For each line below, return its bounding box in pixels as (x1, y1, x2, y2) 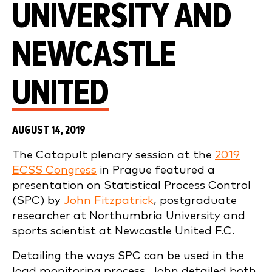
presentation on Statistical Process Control (12, 180, 251, 191)
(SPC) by (12, 195, 63, 206)
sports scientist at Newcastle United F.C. (12, 225, 234, 237)
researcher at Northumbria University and (12, 210, 245, 222)
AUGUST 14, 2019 (12, 124, 86, 136)
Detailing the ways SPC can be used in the (12, 250, 244, 262)
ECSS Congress (12, 165, 97, 176)
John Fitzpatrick (63, 195, 154, 206)
